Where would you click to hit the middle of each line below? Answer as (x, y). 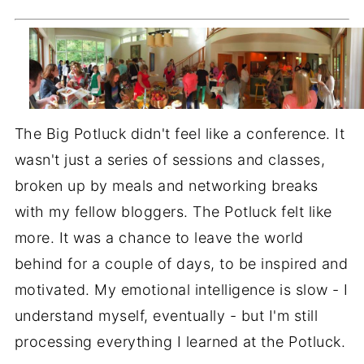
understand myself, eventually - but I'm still (166, 316)
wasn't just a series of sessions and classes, (170, 160)
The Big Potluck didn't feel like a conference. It (180, 134)
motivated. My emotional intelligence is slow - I (181, 290)
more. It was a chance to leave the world (159, 238)
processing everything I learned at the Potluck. (180, 342)
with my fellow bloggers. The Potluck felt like (173, 212)
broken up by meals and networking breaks (166, 186)
